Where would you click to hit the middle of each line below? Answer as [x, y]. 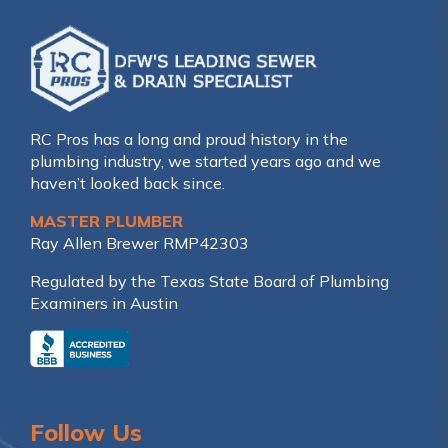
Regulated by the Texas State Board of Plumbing [209, 281]
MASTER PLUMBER [106, 221]
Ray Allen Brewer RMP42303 [139, 243]
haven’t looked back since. [127, 183]
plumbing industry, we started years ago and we [205, 161]
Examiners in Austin [104, 303]
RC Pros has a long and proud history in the [189, 139]
